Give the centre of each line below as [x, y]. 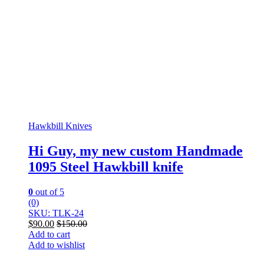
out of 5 [49, 192]
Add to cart [49, 235]
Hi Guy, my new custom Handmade [136, 151]
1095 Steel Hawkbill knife [106, 167]
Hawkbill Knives [60, 126]
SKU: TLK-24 [56, 213]
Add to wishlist [57, 245]
